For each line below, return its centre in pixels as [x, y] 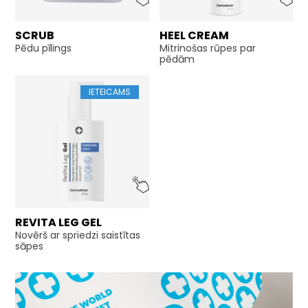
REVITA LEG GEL [59, 222]
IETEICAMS [109, 91]
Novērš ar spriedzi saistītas [78, 235]
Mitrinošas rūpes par [207, 48]
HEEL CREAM [194, 35]
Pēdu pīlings [44, 48]
